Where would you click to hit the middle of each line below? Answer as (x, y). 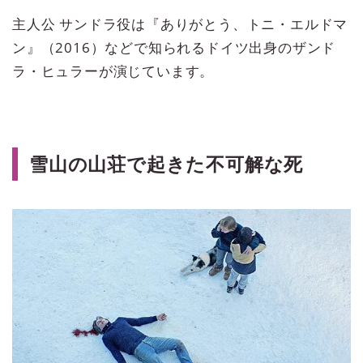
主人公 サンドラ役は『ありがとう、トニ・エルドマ (180, 24)
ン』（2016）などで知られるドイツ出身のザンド (174, 47)
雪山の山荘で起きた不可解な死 (167, 164)
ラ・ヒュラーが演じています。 (113, 71)
